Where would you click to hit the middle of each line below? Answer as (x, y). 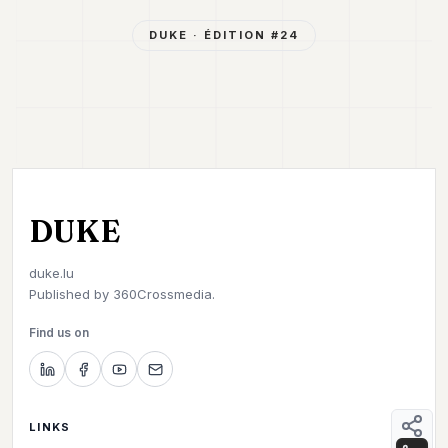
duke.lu (51, 273)
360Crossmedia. (162, 294)
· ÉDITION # (234, 34)
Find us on (59, 332)
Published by (69, 294)
